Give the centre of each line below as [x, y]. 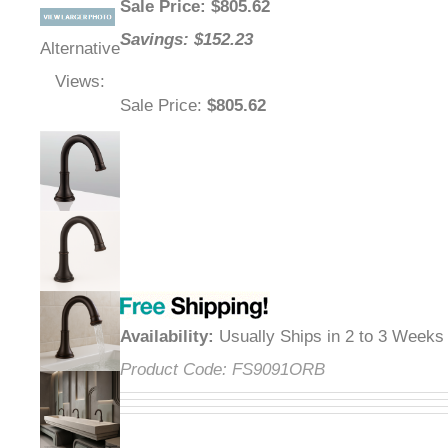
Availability [164, 337]
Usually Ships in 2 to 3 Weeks [329, 337]
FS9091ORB [278, 370]
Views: [80, 82]
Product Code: [173, 370]
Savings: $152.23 [186, 40]
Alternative [80, 49]
